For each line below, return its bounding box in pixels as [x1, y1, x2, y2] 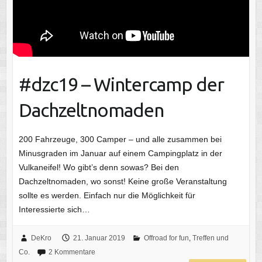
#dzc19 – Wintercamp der [18, 74, 224, 95]
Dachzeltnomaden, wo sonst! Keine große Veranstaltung [18, 177, 227, 187]
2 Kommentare [48, 248, 95, 257]
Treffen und [192, 234, 229, 243]
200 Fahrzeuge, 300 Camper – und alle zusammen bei [18, 135, 222, 144]
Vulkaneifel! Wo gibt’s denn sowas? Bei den [18, 163, 179, 173]
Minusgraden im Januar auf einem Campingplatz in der [18, 149, 222, 158]
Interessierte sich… [18, 205, 90, 215]
